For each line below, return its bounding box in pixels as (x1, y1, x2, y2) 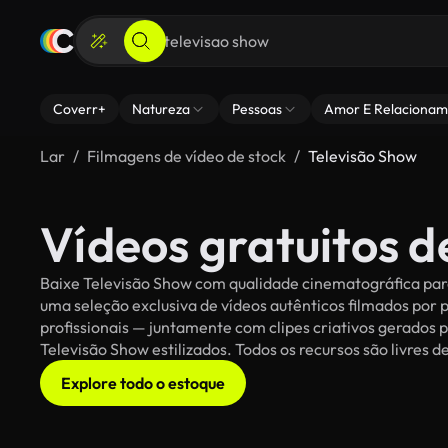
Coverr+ (53, 100, 106, 118)
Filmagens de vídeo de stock (87, 146, 286, 166)
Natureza (132, 100, 190, 118)
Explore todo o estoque (61, 373, 225, 393)
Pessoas (232, 100, 282, 118)
